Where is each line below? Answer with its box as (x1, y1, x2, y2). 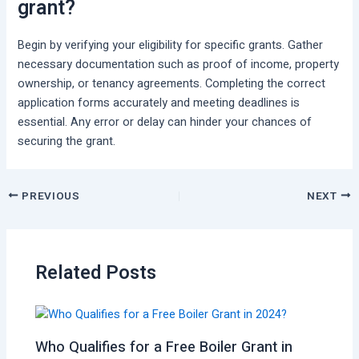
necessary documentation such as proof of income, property (18, 55, 340, 73)
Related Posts (35, 259, 157, 288)
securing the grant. (18, 132, 116, 150)
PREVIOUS (18, 188, 80, 204)
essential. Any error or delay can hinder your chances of (18, 113, 313, 131)
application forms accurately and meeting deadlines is (18, 94, 301, 111)
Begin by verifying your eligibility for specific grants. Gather (18, 36, 324, 54)
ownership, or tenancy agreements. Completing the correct (18, 75, 326, 92)
